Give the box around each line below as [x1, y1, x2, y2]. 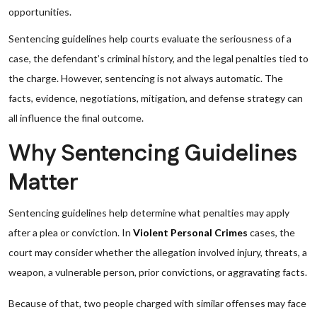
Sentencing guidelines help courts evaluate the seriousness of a [8, 33, 292, 45]
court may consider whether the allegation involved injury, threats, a [8, 246, 307, 258]
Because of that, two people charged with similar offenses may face [8, 297, 306, 309]
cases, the [248, 226, 295, 238]
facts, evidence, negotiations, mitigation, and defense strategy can [8, 92, 303, 104]
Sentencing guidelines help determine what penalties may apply [8, 207, 289, 219]
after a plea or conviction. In [8, 226, 133, 238]
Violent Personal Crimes [133, 226, 248, 238]
